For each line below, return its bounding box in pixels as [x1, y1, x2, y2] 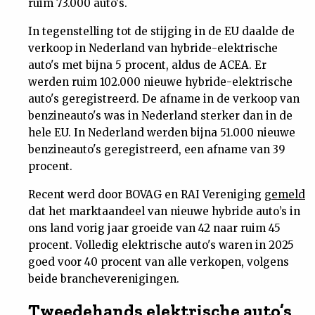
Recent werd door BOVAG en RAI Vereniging [28, 188, 264, 201]
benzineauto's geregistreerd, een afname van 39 [28, 143, 285, 156]
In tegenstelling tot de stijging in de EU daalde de [28, 25, 295, 38]
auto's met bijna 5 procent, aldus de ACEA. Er [28, 58, 266, 72]
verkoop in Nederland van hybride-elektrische [28, 41, 278, 55]
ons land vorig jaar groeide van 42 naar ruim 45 [28, 221, 281, 235]
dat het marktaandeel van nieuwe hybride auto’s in [28, 205, 300, 218]
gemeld [264, 188, 305, 201]
